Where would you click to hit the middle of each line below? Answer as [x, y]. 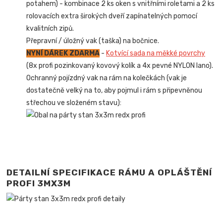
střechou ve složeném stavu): [74, 103]
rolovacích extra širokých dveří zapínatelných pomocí [112, 16]
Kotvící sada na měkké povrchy [156, 53]
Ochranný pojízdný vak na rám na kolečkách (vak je [107, 78]
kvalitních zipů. [50, 28]
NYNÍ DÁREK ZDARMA [63, 53]
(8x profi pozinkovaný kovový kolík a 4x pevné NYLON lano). [120, 65]
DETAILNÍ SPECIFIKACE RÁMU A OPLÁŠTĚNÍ [110, 172]
